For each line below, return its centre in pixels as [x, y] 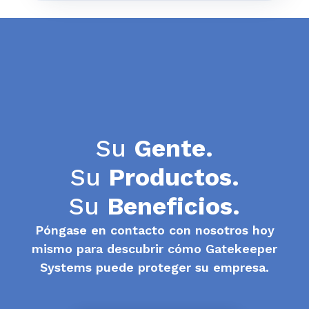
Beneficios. [173, 206]
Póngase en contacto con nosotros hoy [154, 230]
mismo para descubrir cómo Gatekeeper [154, 248]
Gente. [173, 148]
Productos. [173, 177]
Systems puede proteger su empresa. [154, 267]
